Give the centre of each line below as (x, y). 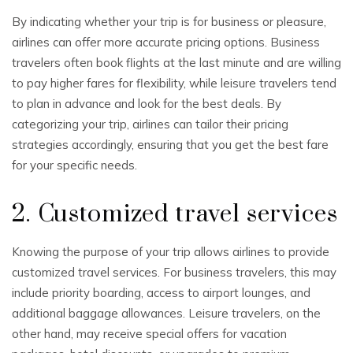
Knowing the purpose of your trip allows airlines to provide (171, 252)
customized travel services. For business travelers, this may (174, 272)
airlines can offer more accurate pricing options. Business (166, 42)
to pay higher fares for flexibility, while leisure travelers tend (174, 83)
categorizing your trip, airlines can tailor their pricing (150, 124)
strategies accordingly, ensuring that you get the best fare (170, 145)
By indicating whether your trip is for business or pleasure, (169, 22)
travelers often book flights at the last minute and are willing (176, 63)
